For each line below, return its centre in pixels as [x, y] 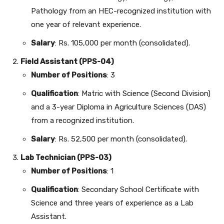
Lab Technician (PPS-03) [66, 158]
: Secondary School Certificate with [138, 190]
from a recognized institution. [82, 121]
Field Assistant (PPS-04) [67, 62]
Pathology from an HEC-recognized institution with [121, 11]
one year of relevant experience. [86, 25]
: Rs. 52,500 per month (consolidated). [121, 139]
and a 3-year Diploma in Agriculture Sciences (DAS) [118, 107]
